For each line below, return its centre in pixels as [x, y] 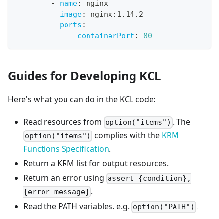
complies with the [127, 135]
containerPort [106, 36]
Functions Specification [66, 148]
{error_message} [56, 192]
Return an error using [65, 178]
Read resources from [64, 122]
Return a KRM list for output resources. [96, 163]
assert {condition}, [150, 179]
